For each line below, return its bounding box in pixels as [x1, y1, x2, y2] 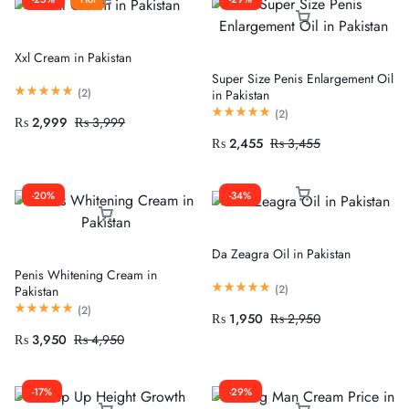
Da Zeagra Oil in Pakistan [212, 245, 351, 264]
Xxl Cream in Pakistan [15, 48, 131, 68]
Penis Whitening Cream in [15, 265, 157, 284]
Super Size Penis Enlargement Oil [212, 68, 393, 88]
